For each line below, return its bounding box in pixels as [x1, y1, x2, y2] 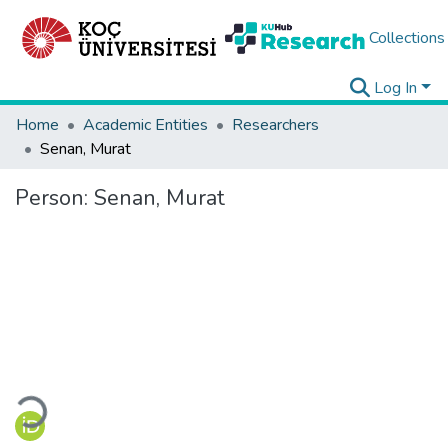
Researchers [232, 114, 319, 136]
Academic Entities [83, 114, 208, 136]
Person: [15, 183, 94, 213]
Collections [368, 27, 445, 49]
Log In [374, 77, 418, 99]
